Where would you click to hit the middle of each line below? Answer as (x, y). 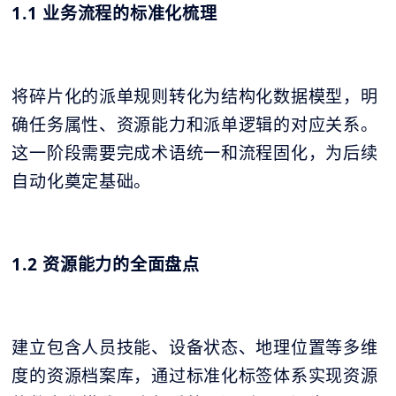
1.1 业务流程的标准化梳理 (114, 14)
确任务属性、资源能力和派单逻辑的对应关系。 (195, 125)
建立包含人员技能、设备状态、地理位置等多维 (195, 348)
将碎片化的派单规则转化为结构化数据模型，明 (195, 97)
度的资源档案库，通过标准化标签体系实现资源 (195, 376)
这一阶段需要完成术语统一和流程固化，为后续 (195, 153)
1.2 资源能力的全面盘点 (106, 265)
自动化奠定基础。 (82, 182)
